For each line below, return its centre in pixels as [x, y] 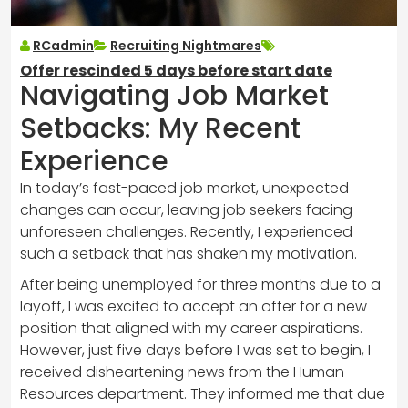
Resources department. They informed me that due [203, 393]
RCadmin [63, 45]
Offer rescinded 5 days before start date [176, 70]
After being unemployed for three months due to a [200, 284]
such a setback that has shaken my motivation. [189, 253]
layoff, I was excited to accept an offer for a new [194, 306]
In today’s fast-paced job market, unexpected [184, 188]
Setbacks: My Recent [160, 128]
